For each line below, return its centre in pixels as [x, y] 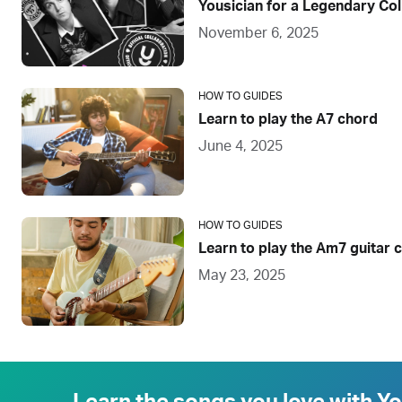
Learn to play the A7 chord [288, 119]
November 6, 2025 [259, 33]
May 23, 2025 [242, 276]
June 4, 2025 [241, 146]
